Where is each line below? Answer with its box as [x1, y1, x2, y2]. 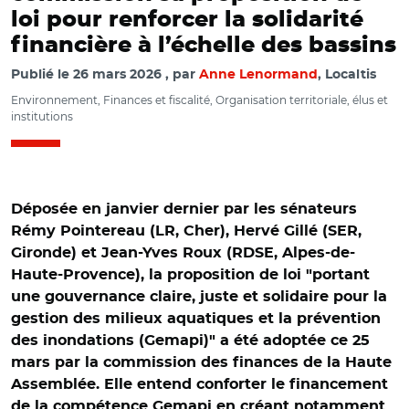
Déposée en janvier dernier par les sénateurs [11, 202, 357, 216]
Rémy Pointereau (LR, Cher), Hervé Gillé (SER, [11, 224, 362, 238]
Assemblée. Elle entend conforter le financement [11, 377, 388, 392]
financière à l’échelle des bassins [11, 35, 396, 57]
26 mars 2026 [73, 68, 162, 81]
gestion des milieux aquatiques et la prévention [11, 311, 381, 326]
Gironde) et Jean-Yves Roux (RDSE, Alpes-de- [11, 246, 355, 260]
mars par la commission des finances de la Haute [11, 355, 392, 370]
